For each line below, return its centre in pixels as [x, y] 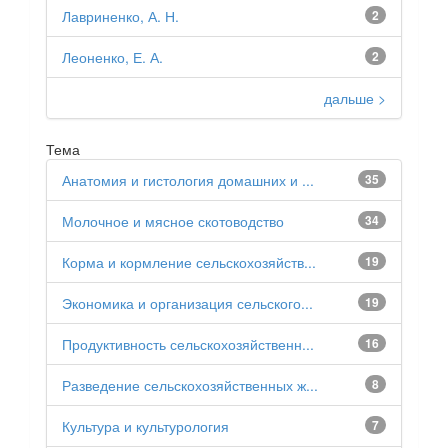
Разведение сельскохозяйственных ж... [190, 385]
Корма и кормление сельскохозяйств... [189, 262]
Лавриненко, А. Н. [120, 16]
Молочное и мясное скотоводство [173, 221]
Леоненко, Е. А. [112, 57]
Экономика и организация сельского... [187, 303]
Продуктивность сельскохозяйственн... [188, 344]
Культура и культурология [145, 426]
